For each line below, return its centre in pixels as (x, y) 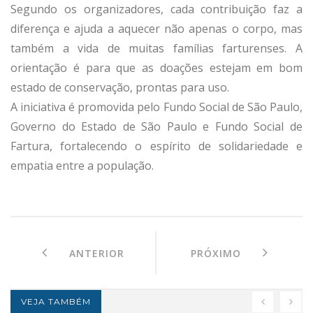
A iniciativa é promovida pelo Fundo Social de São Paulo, (156, 107)
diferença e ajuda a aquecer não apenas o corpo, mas (156, 28)
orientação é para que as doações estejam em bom (156, 67)
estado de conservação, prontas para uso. (120, 87)
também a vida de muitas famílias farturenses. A (156, 48)
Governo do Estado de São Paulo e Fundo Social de (156, 126)
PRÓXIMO (227, 253)
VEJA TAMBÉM (56, 301)
